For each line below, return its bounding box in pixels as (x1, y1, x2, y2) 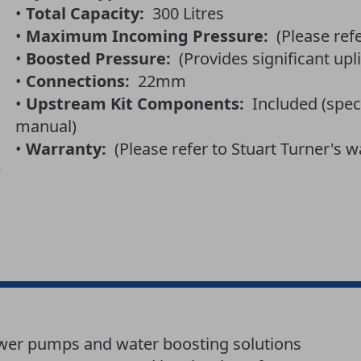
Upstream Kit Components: (25, 93, 244, 115)
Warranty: (25, 138, 106, 160)
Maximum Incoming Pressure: (25, 25, 268, 48)
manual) (15, 115, 77, 138)
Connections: (25, 70, 130, 93)
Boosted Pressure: (25, 48, 171, 70)
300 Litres (143, 2, 224, 25)
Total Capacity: (25, 2, 144, 25)
